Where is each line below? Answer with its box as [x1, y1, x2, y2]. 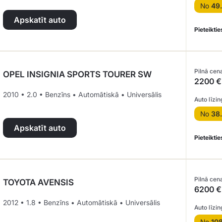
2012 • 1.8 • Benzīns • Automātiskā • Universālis [3, 198, 160, 207]
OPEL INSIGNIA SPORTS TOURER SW [3, 69, 152, 79]
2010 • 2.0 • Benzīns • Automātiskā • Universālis [3, 90, 162, 99]
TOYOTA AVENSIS [3, 177, 74, 187]
